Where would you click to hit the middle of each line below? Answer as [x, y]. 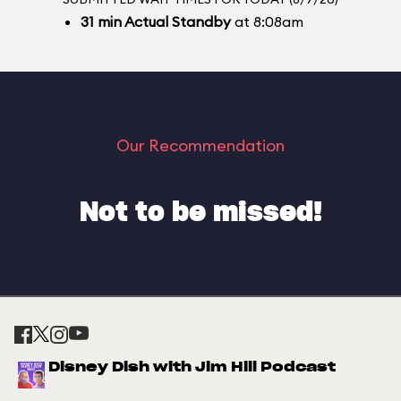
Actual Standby [176, 21]
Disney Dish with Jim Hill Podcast [192, 367]
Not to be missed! [200, 213]
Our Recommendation [200, 145]
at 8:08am [267, 21]
